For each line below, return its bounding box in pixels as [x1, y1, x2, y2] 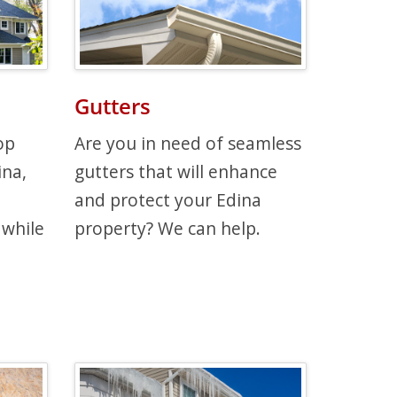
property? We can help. [74, 215, 261, 240]
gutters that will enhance [74, 159, 277, 183]
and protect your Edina [74, 187, 261, 212]
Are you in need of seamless [74, 130, 301, 155]
